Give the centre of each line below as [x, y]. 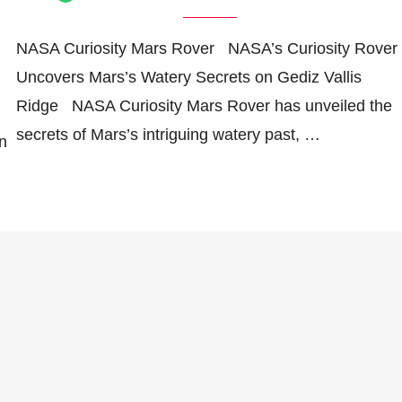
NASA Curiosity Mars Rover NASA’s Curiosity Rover [206, 48]
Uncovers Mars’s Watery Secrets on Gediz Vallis [188, 77]
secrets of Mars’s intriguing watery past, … [168, 134]
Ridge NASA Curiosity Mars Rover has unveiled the [204, 105]
